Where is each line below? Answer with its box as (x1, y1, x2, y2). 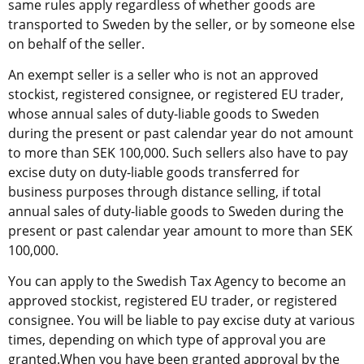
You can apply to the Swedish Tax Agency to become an (8, 271, 346, 290)
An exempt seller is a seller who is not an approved (8, 65, 318, 84)
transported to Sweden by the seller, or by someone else (8, 15, 355, 33)
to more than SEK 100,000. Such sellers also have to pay (8, 143, 348, 162)
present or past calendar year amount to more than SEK (8, 221, 353, 240)
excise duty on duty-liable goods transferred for (8, 162, 300, 181)
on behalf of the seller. (8, 34, 145, 53)
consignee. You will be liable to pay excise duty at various (8, 310, 355, 329)
